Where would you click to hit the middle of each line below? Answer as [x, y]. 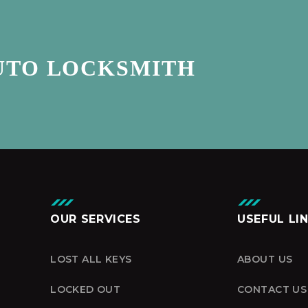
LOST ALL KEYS [91, 259]
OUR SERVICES [96, 219]
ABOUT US [265, 259]
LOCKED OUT [86, 289]
